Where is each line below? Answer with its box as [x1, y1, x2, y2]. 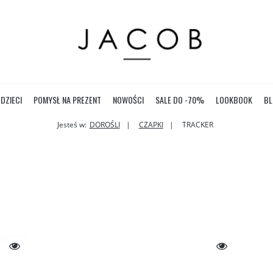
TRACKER [182, 119, 213, 130]
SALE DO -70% [155, 93, 204, 106]
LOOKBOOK [215, 93, 252, 106]
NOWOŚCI [112, 93, 144, 106]
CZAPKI [138, 119, 163, 130]
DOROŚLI [89, 119, 120, 130]
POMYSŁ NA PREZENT [33, 93, 101, 106]
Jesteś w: [57, 119, 87, 130]
